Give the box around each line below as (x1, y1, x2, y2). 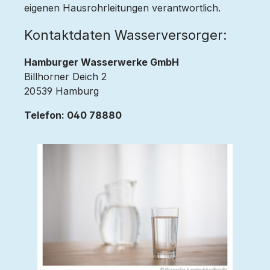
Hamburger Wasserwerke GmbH (24, 56, 179, 68)
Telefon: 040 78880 (24, 109, 124, 121)
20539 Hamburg (24, 85, 99, 97)
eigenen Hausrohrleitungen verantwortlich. (24, 2, 221, 14)
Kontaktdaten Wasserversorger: (24, 27, 227, 43)
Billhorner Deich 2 (24, 71, 107, 83)
